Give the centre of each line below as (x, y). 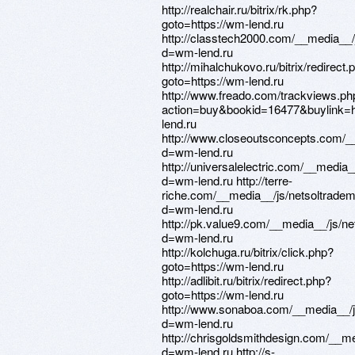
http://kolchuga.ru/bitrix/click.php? (248, 252)
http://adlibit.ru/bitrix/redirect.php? (246, 280)
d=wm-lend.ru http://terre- (227, 180)
